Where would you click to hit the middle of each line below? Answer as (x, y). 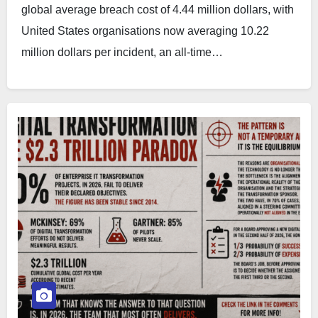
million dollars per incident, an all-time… (122, 52)
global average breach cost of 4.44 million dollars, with (158, 10)
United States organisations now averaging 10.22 (145, 31)
